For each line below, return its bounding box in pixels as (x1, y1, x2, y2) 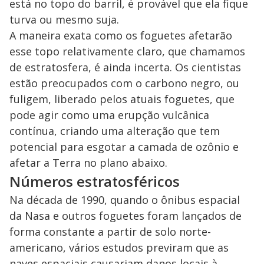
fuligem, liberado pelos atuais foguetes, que (9, 92, 235, 107)
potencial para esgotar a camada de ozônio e (9, 140, 239, 154)
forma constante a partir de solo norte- (9, 225, 211, 239)
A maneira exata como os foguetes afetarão (9, 28, 232, 43)
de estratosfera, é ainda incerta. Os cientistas (9, 60, 241, 75)
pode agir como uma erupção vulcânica (9, 108, 209, 123)
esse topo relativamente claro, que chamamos (9, 44, 245, 59)
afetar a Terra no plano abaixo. (9, 156, 167, 170)
